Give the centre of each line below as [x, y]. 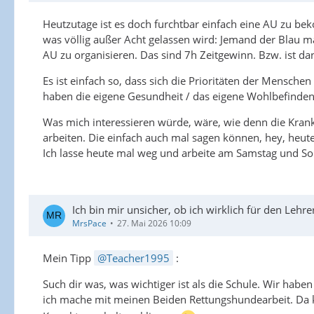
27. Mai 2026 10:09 [154, 223]
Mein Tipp [68, 258]
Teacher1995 [138, 258]
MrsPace [89, 223]
